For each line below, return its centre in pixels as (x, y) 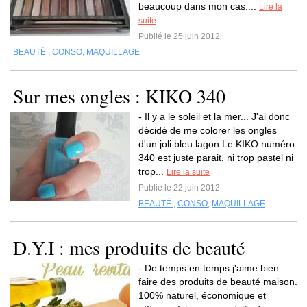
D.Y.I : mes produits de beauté (129, 247)
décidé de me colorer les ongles (208, 130)
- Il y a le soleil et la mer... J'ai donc (214, 116)
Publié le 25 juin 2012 (179, 36)
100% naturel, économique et (202, 295)
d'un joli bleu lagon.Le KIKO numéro (217, 144)
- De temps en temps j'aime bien (209, 268)
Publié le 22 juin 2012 (179, 188)
